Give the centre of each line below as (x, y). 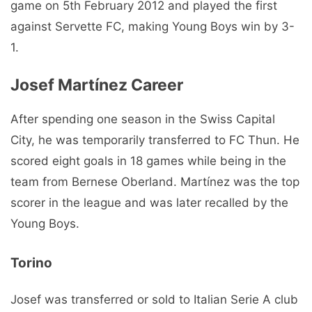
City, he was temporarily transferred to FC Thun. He (155, 140)
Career (155, 85)
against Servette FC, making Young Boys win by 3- (153, 27)
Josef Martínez (69, 85)
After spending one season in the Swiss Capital (143, 119)
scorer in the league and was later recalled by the (149, 202)
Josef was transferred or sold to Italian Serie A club (154, 300)
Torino (31, 263)
